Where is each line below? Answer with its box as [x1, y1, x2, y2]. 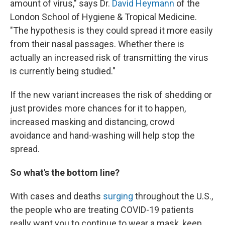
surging [101, 191, 133, 201]
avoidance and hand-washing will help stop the [10, 130, 195, 141]
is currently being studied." [10, 66, 116, 76]
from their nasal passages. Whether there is [10, 39, 184, 49]
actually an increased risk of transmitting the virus [10, 52, 208, 63]
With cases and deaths [10, 191, 101, 201]
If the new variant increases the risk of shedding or [10, 89, 212, 100]
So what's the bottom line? [10, 167, 120, 178]
